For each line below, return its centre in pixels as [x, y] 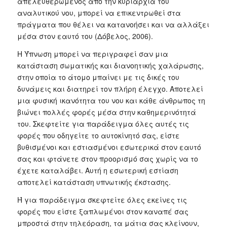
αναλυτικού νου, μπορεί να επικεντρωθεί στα [99, 12]
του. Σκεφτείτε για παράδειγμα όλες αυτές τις [103, 123]
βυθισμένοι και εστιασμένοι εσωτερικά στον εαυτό [109, 147]
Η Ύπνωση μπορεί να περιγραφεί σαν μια [92, 53]
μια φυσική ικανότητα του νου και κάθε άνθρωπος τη [111, 100]
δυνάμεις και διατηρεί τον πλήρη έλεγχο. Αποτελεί [110, 88]
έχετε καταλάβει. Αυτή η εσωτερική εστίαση [98, 170]
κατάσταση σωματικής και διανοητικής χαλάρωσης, [110, 65]
